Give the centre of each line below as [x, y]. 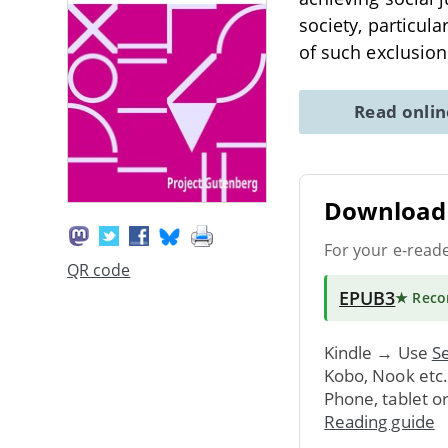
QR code [99, 270]
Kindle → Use [378, 352]
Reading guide [379, 421]
